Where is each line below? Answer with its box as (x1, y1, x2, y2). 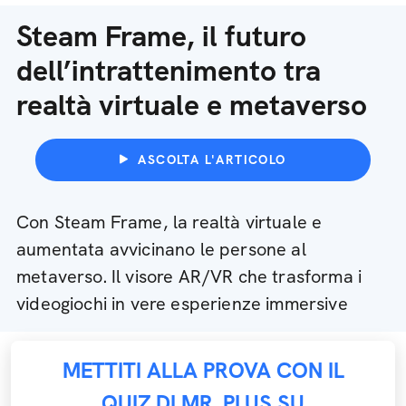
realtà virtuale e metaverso (16, 86, 367, 124)
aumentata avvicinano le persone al (16, 237, 306, 261)
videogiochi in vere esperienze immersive (16, 292, 348, 315)
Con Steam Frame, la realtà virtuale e (16, 210, 323, 234)
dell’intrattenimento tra (16, 52, 321, 90)
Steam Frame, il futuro (16, 17, 306, 55)
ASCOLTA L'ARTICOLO (138, 151, 286, 168)
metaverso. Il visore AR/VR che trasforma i (16, 265, 362, 288)
